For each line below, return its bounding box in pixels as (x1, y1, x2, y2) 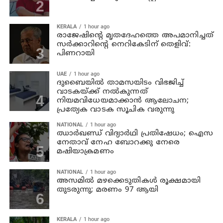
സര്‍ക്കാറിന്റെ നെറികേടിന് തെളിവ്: (56, 39, 191, 49)
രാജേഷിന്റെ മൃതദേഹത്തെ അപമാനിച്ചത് (56, 30, 214, 40)
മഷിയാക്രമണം (56, 146, 114, 156)
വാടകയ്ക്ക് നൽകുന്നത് (56, 87, 148, 97)
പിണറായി (56, 48, 95, 58)
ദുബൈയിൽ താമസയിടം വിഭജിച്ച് (56, 78, 184, 88)
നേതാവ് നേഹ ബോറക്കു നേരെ (56, 137, 180, 147)
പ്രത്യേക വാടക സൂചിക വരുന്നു (56, 105, 175, 114)
